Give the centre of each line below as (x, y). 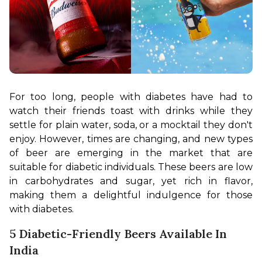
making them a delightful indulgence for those (131, 195)
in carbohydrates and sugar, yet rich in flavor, (131, 181)
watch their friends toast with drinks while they (131, 111)
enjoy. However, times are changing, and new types (131, 139)
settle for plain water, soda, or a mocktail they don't (131, 125)
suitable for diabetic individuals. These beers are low (131, 167)
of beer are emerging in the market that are (131, 153)
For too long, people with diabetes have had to (131, 96)
